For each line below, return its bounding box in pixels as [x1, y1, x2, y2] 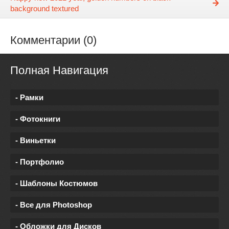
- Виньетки [15, 135, 56, 145]
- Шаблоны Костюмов [15, 178, 98, 188]
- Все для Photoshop [15, 200, 92, 209]
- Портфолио [15, 157, 64, 166]
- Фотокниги [15, 114, 60, 123]
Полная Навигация [10, 64, 108, 77]
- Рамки [15, 93, 43, 102]
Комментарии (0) [10, 34, 97, 47]
